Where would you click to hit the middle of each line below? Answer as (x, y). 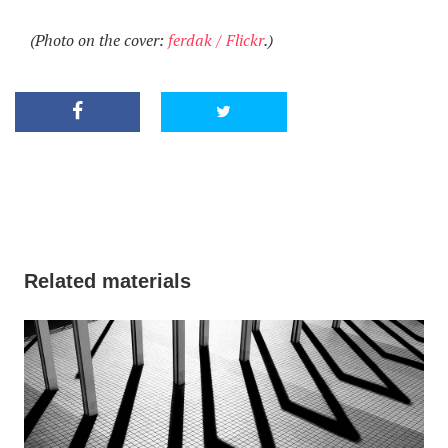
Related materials (107, 281)
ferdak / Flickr (216, 40)
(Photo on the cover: (99, 40)
